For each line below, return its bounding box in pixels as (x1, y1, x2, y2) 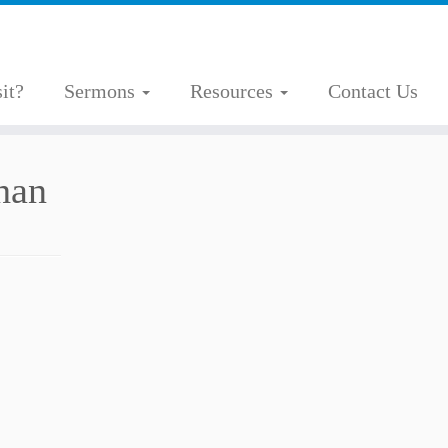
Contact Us (327, 80, 418, 102)
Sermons (63, 80, 140, 102)
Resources (189, 80, 278, 102)
